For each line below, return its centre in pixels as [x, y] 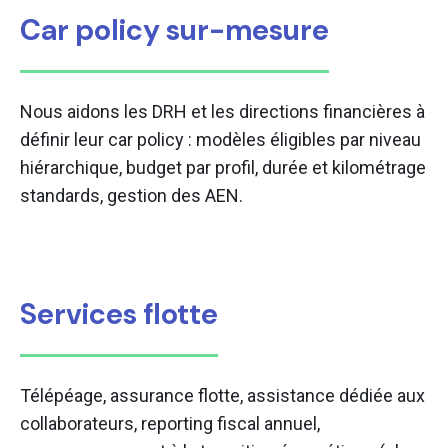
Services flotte [119, 314]
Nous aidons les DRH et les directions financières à [222, 112]
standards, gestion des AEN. [131, 196]
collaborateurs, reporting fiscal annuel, [170, 424]
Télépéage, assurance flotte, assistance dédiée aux [222, 396]
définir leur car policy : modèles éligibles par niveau [220, 140]
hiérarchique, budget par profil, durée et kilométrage [223, 168]
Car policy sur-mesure [174, 30]
